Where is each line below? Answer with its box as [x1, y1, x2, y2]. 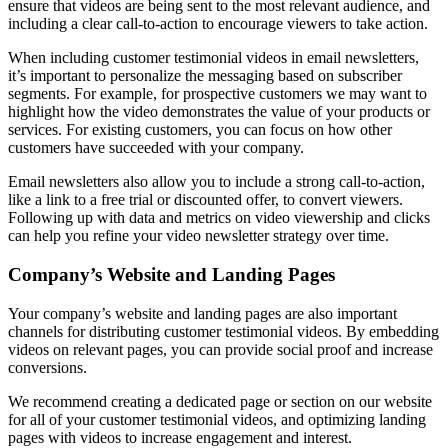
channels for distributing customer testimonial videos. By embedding [8, 322, 439, 340]
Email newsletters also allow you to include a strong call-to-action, [8, 173, 425, 191]
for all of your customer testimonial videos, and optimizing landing [8, 410, 426, 428]
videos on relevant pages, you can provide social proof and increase [8, 340, 433, 358]
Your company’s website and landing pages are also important [8, 304, 397, 322]
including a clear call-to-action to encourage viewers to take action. [8, 15, 428, 33]
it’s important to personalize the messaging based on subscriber [8, 67, 402, 85]
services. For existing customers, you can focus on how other [8, 121, 392, 139]
